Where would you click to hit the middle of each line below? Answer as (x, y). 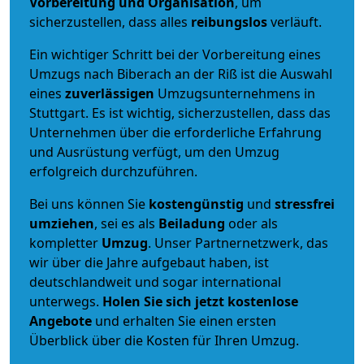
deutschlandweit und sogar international (155, 282)
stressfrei (305, 204)
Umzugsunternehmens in (236, 93)
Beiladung (192, 223)
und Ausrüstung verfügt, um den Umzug (154, 152)
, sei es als (126, 223)
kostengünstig (196, 204)
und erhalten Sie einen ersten (184, 321)
